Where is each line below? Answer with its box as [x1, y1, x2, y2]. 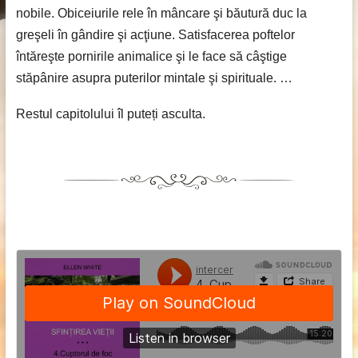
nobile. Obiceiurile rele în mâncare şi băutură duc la [15, 6, 307, 20]
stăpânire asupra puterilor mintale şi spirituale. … [15, 71, 292, 85]
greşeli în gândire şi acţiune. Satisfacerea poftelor [15, 28, 295, 42]
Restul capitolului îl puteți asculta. [15, 107, 205, 121]
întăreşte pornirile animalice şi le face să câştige [15, 50, 287, 63]
